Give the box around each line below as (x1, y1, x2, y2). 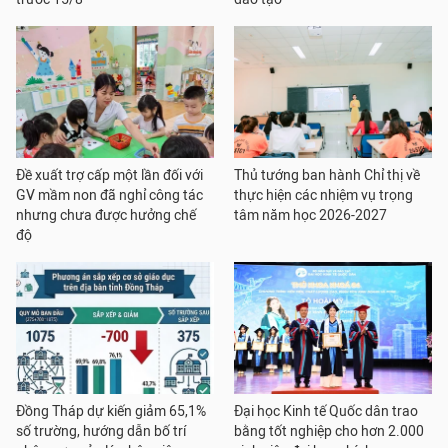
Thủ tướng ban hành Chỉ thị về (234, 167, 420, 184)
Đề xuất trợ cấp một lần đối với (16, 167, 203, 184)
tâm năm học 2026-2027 (234, 207, 387, 224)
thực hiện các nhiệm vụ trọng (234, 187, 413, 204)
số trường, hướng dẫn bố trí (16, 423, 186, 440)
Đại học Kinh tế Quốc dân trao (234, 403, 418, 420)
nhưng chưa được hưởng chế (16, 207, 196, 224)
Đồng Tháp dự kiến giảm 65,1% (16, 403, 206, 420)
